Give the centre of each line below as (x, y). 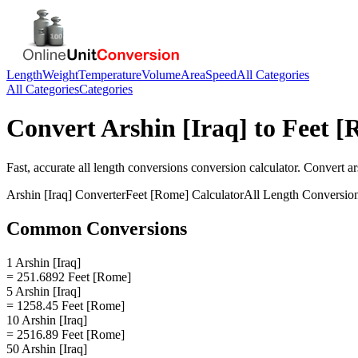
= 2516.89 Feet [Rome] (66, 334)
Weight (60, 75)
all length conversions (133, 167)
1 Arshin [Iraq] (44, 262)
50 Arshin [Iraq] (47, 348)
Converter (99, 194)
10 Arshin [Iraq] (47, 320)
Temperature (110, 75)
